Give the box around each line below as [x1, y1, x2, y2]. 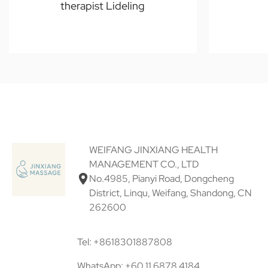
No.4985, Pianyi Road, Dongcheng [89, 172, 234, 185]
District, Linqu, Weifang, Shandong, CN [89, 187, 252, 200]
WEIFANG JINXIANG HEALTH [89, 144, 218, 157]
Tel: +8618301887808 [77, 236, 172, 249]
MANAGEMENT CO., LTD [89, 158, 199, 171]
